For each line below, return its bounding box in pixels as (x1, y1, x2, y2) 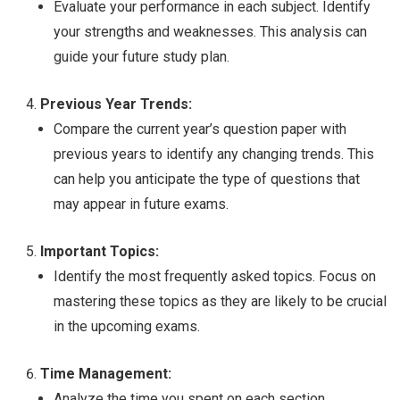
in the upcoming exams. (54, 318, 200, 336)
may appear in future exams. (54, 196, 229, 213)
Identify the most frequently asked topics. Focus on (54, 268, 376, 286)
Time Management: (40, 365, 171, 383)
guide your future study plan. (54, 48, 229, 66)
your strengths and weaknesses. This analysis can (54, 23, 367, 41)
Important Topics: (40, 243, 159, 261)
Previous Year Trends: (40, 96, 192, 113)
